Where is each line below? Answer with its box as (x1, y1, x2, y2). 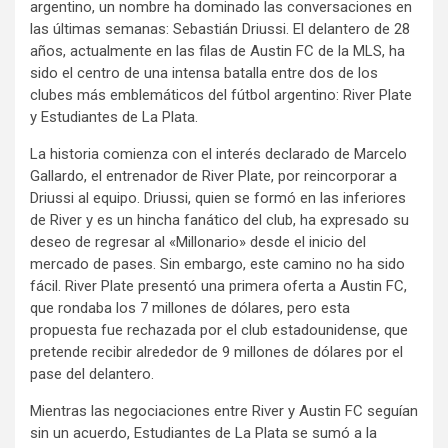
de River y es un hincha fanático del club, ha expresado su (30, 211, 409, 230)
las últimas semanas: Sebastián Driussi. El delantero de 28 (30, 20, 410, 39)
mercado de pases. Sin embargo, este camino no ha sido (30, 255, 405, 274)
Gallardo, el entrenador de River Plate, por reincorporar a (30, 167, 397, 186)
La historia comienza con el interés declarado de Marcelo (30, 145, 407, 164)
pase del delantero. (30, 365, 154, 384)
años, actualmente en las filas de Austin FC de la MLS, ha (30, 42, 405, 61)
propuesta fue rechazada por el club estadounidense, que (30, 321, 408, 340)
